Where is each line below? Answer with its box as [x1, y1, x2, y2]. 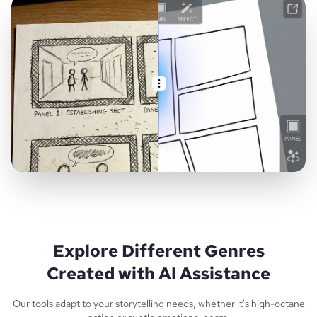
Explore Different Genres [52, 240, 265, 263]
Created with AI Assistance [47, 263, 270, 285]
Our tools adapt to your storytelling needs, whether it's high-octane [12, 297, 305, 311]
